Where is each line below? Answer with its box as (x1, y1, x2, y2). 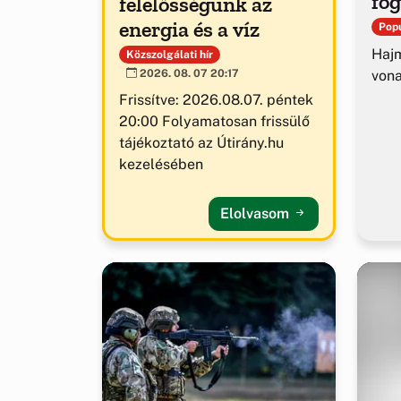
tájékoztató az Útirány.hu (119, 134, 284, 152)
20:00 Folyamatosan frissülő (119, 113, 310, 131)
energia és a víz (119, 15, 260, 42)
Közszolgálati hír (125, 47, 213, 61)
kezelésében (119, 156, 203, 174)
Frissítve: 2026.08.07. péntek (119, 91, 313, 109)
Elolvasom (220, 205, 293, 223)
